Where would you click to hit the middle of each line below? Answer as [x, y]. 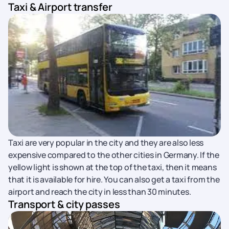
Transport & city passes [64, 204]
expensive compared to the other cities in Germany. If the [114, 155]
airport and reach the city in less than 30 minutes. [100, 192]
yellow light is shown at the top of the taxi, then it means [112, 167]
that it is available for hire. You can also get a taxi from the [114, 179]
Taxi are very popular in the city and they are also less [106, 143]
